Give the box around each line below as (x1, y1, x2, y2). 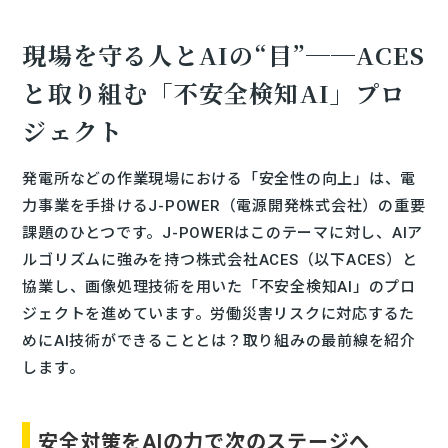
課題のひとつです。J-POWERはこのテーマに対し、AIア (22, 223, 424, 242)
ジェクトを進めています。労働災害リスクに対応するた (22, 304, 416, 323)
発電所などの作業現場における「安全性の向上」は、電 (22, 169, 417, 188)
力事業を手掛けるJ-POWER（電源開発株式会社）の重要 (22, 196, 426, 215)
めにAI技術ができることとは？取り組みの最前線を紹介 (22, 331, 416, 350)
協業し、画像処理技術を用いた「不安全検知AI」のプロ (22, 277, 416, 296)
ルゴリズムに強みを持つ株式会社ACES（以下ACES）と (22, 250, 418, 269)
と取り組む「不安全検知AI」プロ (22, 74, 406, 110)
